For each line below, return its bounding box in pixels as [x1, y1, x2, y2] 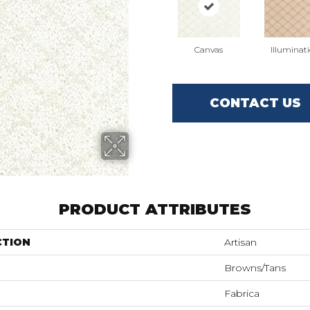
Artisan [224, 236, 257, 248]
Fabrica [224, 287, 259, 300]
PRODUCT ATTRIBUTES [59, 200, 251, 219]
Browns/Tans [224, 262, 286, 274]
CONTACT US [209, 95, 301, 111]
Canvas [194, 44, 223, 55]
